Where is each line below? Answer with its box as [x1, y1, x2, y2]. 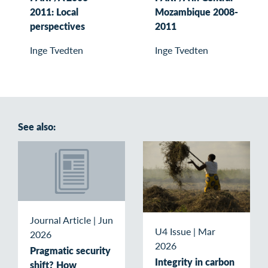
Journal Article [30, 212, 91, 227]
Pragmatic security [30, 243, 111, 257]
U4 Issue [155, 224, 191, 238]
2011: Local [30, 4, 78, 19]
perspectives [30, 19, 85, 33]
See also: [18, 119, 56, 133]
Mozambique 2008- [155, 4, 238, 19]
